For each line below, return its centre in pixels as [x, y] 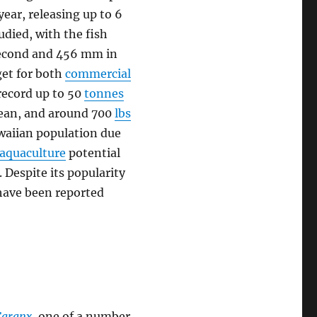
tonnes [104, 93]
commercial [98, 74]
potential [93, 153]
